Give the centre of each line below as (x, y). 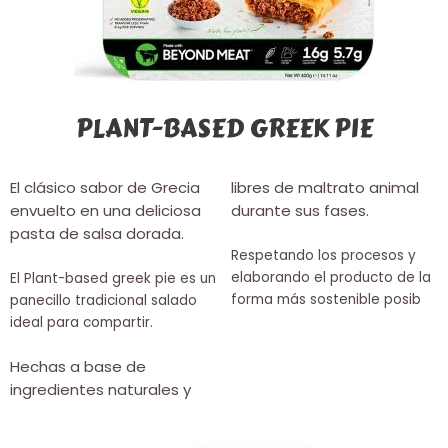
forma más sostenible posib (326, 300)
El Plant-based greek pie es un (113, 279)
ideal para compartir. (81, 323)
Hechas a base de (78, 367)
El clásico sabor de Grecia (105, 188)
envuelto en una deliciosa (105, 211)
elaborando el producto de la (331, 278)
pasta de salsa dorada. (99, 234)
